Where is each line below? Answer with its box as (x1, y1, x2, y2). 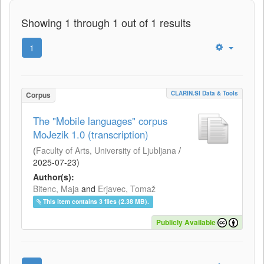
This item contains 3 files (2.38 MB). (43, 197, 150, 206)
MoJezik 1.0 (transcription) (33, 127, 148, 142)
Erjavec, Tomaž (98, 183, 156, 195)
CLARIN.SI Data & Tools (171, 89, 238, 98)
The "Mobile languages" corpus (33, 114, 167, 128)
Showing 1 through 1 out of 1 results (21, 15, 191, 31)
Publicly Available (156, 216, 216, 227)
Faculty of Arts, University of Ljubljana (36, 144, 176, 157)
